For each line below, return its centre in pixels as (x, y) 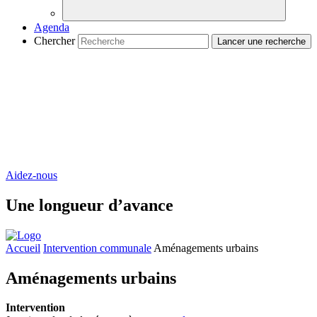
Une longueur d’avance (90, 205)
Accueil (23, 248)
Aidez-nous (31, 175)
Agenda (52, 27)
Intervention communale (97, 248)
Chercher (54, 40)
